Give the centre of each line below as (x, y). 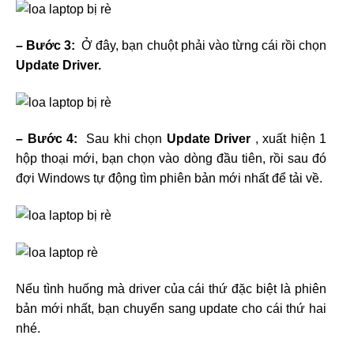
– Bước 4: (49, 138)
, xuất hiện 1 (290, 138)
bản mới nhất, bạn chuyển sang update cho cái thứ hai (171, 308)
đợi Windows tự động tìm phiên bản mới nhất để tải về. (169, 178)
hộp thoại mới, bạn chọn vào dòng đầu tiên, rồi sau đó (171, 158)
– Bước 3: (47, 46)
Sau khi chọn (124, 138)
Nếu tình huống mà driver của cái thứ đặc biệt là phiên (171, 288)
